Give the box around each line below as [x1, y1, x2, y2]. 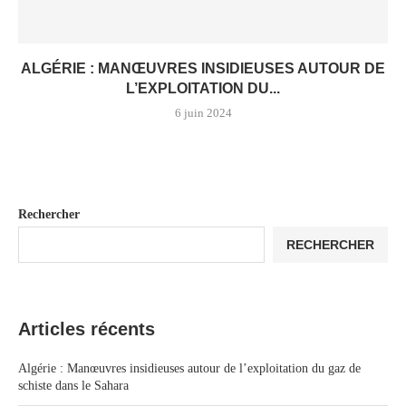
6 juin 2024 [174, 106, 232, 120]
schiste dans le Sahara [18, 379, 129, 392]
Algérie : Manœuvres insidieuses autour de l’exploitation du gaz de [18, 362, 361, 375]
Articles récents [18, 319, 155, 339]
